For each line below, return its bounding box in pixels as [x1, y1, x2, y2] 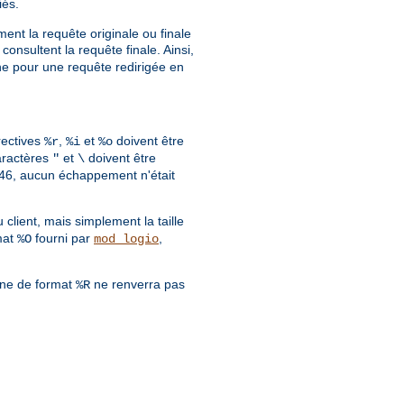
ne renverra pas [90, 277, 185, 292]
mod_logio [94, 232, 159, 247]
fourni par [32, 231, 94, 246]
